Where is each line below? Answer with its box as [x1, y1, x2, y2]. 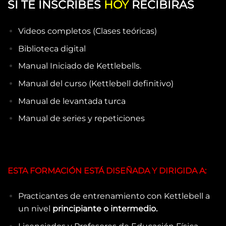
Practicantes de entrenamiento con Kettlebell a [18, 191, 210, 201]
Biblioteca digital [18, 43, 86, 53]
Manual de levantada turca [18, 96, 126, 106]
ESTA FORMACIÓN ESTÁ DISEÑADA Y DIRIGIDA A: [8, 166, 206, 176]
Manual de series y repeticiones [18, 114, 145, 124]
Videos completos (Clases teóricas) [18, 26, 157, 36]
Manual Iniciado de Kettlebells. [18, 61, 141, 71]
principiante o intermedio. [52, 204, 157, 214]
